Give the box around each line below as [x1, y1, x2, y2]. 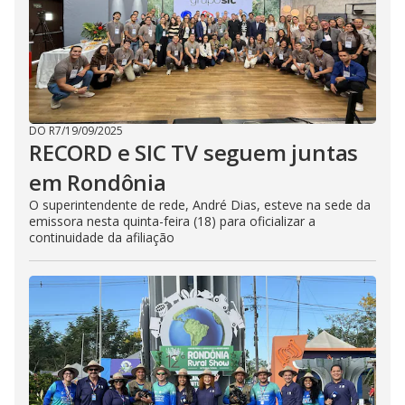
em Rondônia [29, 167, 166, 198]
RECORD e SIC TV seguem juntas [29, 137, 359, 168]
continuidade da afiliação [29, 229, 174, 247]
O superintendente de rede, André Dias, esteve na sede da [29, 196, 371, 214]
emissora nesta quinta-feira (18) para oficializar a [29, 212, 316, 231]
